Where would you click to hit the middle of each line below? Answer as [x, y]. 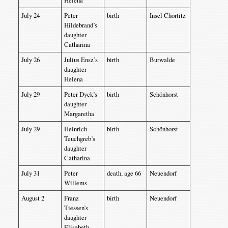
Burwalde [162, 60]
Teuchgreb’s [79, 138]
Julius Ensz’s [81, 60]
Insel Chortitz [167, 15]
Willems [75, 183]
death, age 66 [124, 173]
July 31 [30, 173]
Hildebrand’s [80, 25]
